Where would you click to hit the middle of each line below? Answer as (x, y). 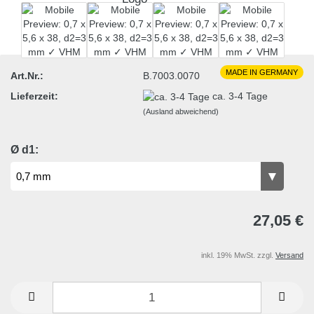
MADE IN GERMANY (262, 72)
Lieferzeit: (34, 96)
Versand (289, 255)
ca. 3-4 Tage (240, 96)
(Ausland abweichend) (181, 111)
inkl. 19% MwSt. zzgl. (238, 255)
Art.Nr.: (27, 75)
